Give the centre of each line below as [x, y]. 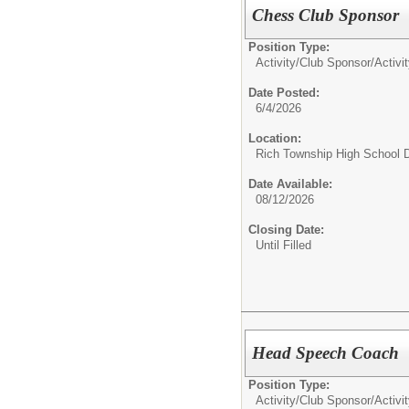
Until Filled [283, 245]
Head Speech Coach [326, 353]
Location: [275, 138]
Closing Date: [286, 229]
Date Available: [290, 184]
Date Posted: [284, 92]
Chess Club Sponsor [326, 15]
